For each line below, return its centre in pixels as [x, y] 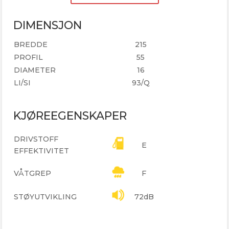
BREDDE [31, 44]
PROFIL [29, 57]
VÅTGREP [33, 173]
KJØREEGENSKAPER [70, 116]
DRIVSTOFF [36, 139]
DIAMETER [35, 70]
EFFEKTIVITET [42, 151]
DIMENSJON [48, 25]
